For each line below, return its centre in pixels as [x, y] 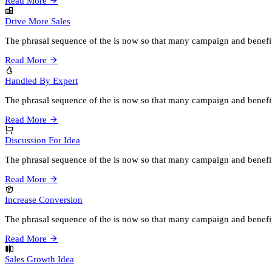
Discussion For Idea [42, 140]
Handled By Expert [41, 80]
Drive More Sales [38, 21]
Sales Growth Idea [39, 259]
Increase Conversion [44, 199]
